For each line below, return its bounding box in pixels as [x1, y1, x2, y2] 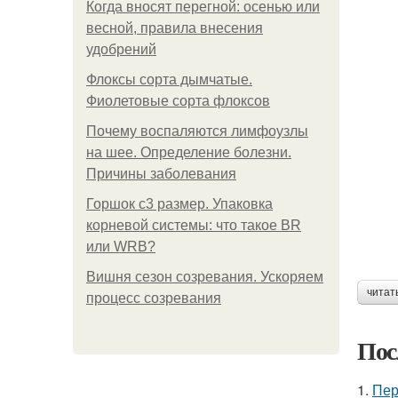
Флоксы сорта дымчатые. [86, 72, 252, 87]
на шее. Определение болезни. [86, 145, 291, 160]
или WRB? [86, 239, 155, 254]
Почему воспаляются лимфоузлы [86, 123, 308, 139]
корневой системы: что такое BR [86, 218, 301, 233]
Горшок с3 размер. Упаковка [86, 196, 273, 211]
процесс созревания [86, 291, 221, 306]
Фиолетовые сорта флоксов [86, 93, 270, 108]
